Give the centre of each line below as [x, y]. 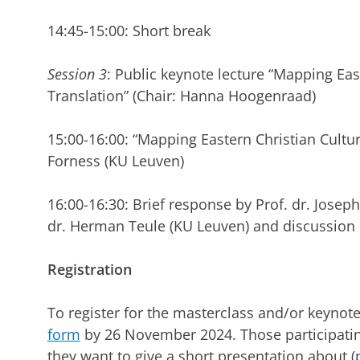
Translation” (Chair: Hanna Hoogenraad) [181, 96]
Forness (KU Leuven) [115, 161]
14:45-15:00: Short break [129, 31]
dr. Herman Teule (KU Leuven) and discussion [201, 226]
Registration [89, 270]
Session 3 [77, 74]
